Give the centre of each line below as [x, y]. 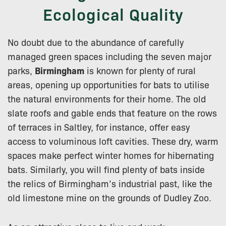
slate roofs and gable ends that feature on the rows [112, 112]
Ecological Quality [113, 14]
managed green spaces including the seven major [109, 56]
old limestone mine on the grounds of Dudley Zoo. [109, 197]
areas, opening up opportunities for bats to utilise [108, 84]
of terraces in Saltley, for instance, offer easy [99, 126]
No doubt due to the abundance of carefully [96, 42]
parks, [21, 70]
